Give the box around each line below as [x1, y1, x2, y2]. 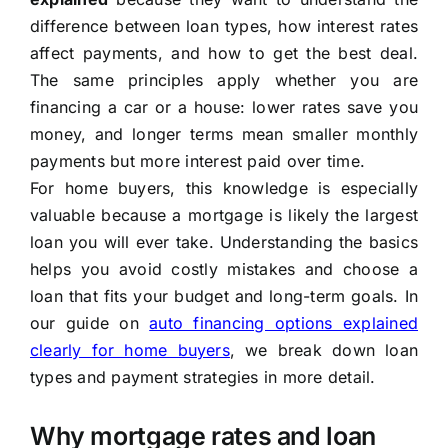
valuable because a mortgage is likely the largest [29, 205, 419, 226]
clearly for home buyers [29, 340, 230, 361]
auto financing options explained [149, 313, 419, 334]
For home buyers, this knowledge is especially [29, 178, 419, 199]
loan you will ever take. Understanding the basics [29, 232, 419, 253]
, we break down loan [229, 340, 419, 361]
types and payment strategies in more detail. [29, 367, 376, 388]
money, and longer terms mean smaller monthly [29, 124, 419, 145]
